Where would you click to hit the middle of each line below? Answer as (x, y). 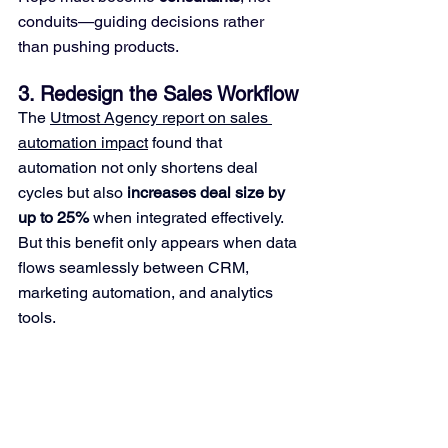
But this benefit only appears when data (159, 243)
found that (187, 143)
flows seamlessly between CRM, (135, 268)
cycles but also (72, 193)
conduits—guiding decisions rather (143, 22)
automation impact (83, 143)
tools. (37, 318)
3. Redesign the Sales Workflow (158, 94)
